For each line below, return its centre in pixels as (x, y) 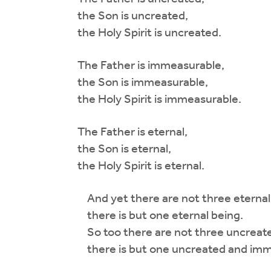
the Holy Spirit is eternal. (131, 166)
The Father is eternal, (123, 132)
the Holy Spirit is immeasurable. (150, 100)
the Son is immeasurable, (133, 83)
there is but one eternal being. (151, 216)
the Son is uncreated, (123, 16)
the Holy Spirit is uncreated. (140, 33)
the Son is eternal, (115, 149)
